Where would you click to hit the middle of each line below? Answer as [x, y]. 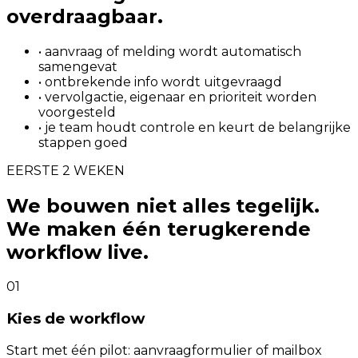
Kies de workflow [76, 319]
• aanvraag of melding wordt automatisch [170, 51]
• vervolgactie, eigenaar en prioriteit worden [177, 97]
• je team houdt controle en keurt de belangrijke [195, 127]
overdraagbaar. [85, 16]
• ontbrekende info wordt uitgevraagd [160, 82]
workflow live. [78, 252]
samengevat [78, 66]
